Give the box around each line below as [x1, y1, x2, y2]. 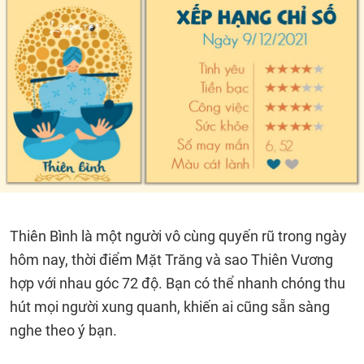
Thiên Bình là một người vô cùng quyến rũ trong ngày [10, 227, 347, 245]
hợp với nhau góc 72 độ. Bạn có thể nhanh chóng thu [10, 275, 345, 292]
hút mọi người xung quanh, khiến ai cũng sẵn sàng [10, 298, 330, 315]
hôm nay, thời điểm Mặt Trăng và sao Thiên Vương [10, 251, 333, 268]
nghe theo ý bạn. [10, 322, 117, 339]
